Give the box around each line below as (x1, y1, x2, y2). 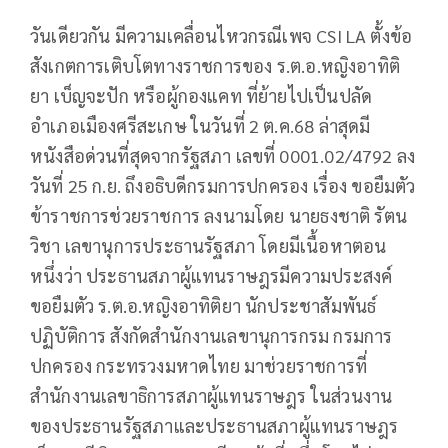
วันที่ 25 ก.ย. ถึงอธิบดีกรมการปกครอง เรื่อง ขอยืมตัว (30, 174, 416, 198)
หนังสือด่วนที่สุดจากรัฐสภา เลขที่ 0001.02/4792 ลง (30, 144, 416, 168)
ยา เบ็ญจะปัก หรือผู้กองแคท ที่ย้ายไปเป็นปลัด (30, 84, 373, 108)
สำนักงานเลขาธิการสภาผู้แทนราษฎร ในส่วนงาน (30, 384, 393, 408)
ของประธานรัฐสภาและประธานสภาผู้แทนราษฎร (30, 414, 399, 438)
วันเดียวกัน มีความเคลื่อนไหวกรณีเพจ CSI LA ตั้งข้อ (30, 24, 413, 48)
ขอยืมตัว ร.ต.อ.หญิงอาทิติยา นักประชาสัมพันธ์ (30, 294, 377, 318)
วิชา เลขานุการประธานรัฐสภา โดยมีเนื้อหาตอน (30, 234, 387, 258)
